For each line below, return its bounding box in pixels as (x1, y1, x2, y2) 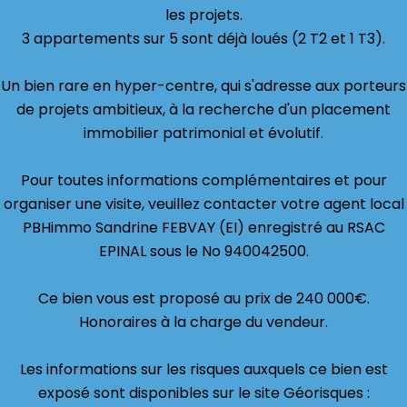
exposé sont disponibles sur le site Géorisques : (37, 382, 370, 403)
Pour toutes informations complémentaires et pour (20, 170, 387, 191)
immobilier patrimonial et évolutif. (84, 123, 323, 144)
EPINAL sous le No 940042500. (98, 241, 309, 262)
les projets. (164, 5, 243, 25)
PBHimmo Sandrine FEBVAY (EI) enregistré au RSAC (22, 217, 385, 238)
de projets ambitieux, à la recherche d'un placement (16, 99, 391, 120)
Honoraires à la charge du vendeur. (79, 312, 328, 333)
